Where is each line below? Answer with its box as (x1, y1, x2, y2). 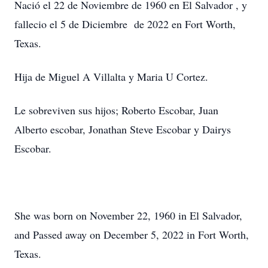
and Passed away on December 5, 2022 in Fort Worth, (14, 227, 249, 242)
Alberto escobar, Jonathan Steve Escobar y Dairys (14, 122, 231, 136)
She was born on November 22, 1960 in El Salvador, (14, 208, 242, 223)
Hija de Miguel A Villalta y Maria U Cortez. (14, 69, 208, 84)
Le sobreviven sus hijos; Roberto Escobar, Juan (14, 103, 218, 117)
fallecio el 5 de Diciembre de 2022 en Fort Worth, (14, 17, 236, 31)
